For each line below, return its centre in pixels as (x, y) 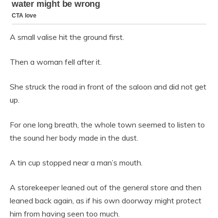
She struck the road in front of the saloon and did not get (108, 87)
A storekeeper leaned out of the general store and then (106, 188)
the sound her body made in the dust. (74, 138)
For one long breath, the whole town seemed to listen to (107, 125)
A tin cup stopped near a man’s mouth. (76, 163)
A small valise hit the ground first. (67, 37)
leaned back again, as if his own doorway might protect (106, 201)
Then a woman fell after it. (56, 62)
